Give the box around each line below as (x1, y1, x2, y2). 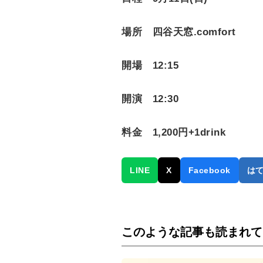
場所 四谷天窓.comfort (122, 26, 236, 38)
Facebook (188, 166, 231, 176)
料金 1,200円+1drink (122, 127, 226, 139)
